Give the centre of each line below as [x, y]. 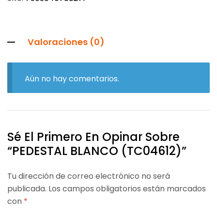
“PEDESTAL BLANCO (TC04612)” [97, 151]
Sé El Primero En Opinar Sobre [93, 137]
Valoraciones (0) [66, 42]
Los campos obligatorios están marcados [127, 188]
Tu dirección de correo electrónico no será [89, 176]
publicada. [27, 188]
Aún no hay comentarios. [72, 78]
